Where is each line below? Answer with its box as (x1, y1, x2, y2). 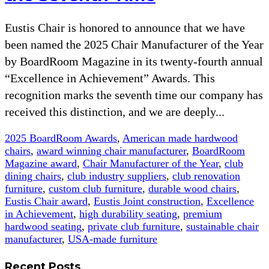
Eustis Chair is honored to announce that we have (5, 20, 245, 34)
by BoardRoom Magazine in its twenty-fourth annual (5, 54, 263, 68)
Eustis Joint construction (94, 195, 201, 207)
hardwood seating (5, 220, 82, 232)
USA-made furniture (68, 232, 157, 245)
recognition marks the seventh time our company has (5, 88, 263, 101)
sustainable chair (186, 220, 259, 232)
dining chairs (5, 169, 61, 182)
